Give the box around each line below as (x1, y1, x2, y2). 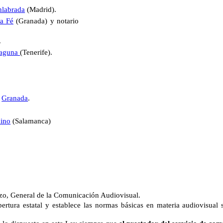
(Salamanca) (10, 117, 51, 125)
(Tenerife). (20, 48, 53, 56)
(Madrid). (25, 5, 57, 13)
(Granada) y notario (16, 17, 81, 25)
